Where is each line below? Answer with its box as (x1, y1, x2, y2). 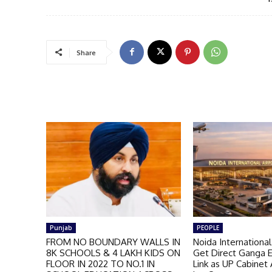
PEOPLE (197, 223, 220, 232)
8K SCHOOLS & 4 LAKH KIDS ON (46, 246, 180, 259)
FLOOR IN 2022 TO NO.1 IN (46, 257, 155, 270)
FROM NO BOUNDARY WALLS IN (46, 236, 180, 248)
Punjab (50, 223, 72, 232)
